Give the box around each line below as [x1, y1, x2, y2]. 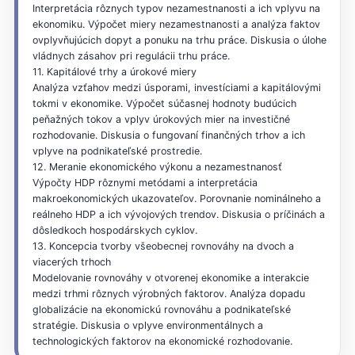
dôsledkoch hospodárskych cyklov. [32, 223, 197, 236]
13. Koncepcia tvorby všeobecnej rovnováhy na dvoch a [32, 239, 294, 252]
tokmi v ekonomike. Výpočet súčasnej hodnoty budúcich [32, 97, 296, 109]
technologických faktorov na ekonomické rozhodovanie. [32, 334, 292, 347]
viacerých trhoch [32, 255, 111, 268]
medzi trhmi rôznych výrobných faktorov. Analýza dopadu [32, 287, 305, 300]
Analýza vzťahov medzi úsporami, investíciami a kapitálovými [32, 81, 321, 94]
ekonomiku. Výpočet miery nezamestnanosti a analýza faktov [32, 17, 320, 30]
